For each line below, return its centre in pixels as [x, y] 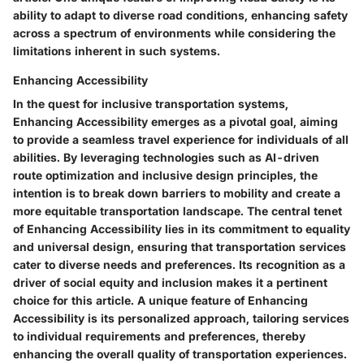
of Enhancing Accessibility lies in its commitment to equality [182, 229]
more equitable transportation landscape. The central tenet [178, 211]
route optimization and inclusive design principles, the [165, 175]
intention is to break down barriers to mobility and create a [177, 193]
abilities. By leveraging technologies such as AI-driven [166, 158]
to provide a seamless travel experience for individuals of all [181, 140]
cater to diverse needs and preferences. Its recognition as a [179, 265]
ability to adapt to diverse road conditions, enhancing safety [180, 15]
